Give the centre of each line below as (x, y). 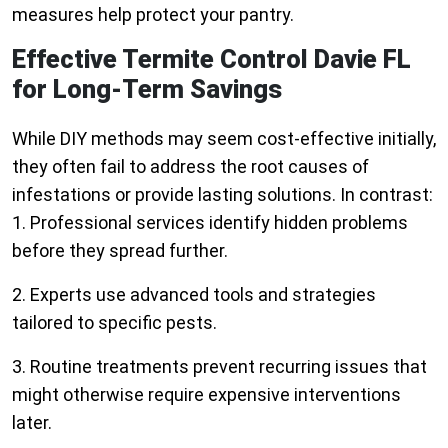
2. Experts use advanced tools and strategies (194, 295)
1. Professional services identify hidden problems (210, 223)
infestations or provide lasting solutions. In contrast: (222, 195)
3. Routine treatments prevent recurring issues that (219, 367)
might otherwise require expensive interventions (206, 395)
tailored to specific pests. (114, 323)
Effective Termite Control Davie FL (211, 60)
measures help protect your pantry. (153, 15)
